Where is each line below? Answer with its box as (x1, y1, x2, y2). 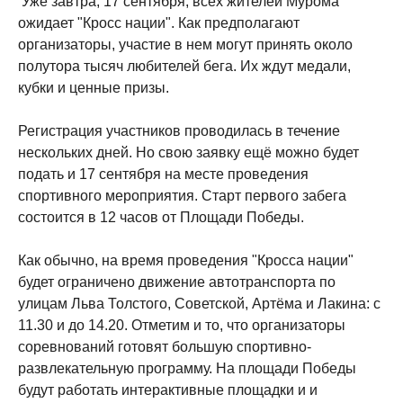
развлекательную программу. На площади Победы (18, 361, 356, 376)
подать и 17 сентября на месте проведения (18, 166, 309, 182)
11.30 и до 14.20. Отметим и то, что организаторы (18, 318, 345, 333)
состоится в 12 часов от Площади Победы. (18, 210, 304, 225)
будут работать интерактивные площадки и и (18, 382, 318, 398)
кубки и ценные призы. (18, 80, 169, 95)
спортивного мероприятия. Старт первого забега (18, 188, 346, 203)
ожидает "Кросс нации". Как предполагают (18, 15, 300, 31)
